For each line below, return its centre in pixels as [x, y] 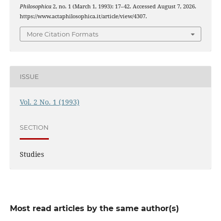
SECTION [34, 128]
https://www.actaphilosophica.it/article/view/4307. [83, 17]
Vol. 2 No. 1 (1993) [49, 102]
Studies [32, 154]
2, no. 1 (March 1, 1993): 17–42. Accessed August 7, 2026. [124, 7]
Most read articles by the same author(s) [94, 208]
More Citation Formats [62, 34]
